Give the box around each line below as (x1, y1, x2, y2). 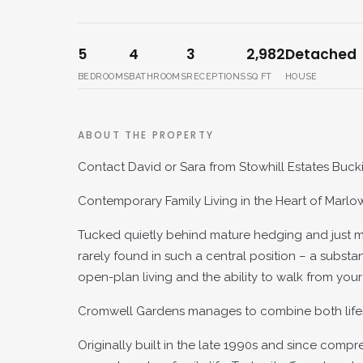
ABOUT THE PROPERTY (78, 128, 214, 142)
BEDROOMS (78, 71, 130, 82)
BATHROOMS (129, 71, 187, 82)
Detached (284, 45, 357, 64)
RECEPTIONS (186, 71, 246, 82)
